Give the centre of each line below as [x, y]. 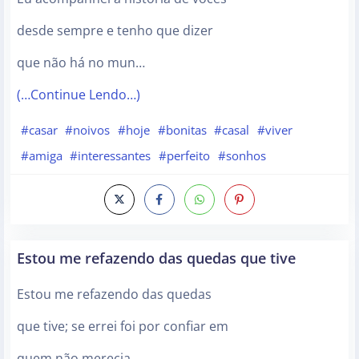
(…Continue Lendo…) [79, 95]
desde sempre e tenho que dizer [115, 31]
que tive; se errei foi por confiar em [123, 327]
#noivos [88, 130]
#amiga [41, 155]
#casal [232, 130]
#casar [39, 130]
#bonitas [182, 130]
